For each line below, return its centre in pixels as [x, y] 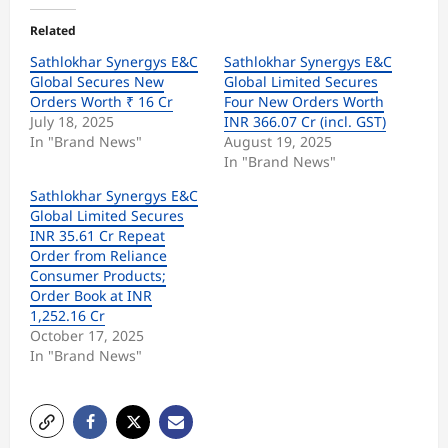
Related [53, 30]
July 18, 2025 [72, 121]
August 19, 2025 [278, 141]
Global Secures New [97, 81]
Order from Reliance [98, 255]
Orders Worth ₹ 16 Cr [101, 101]
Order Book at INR [91, 295]
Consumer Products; [98, 275]
